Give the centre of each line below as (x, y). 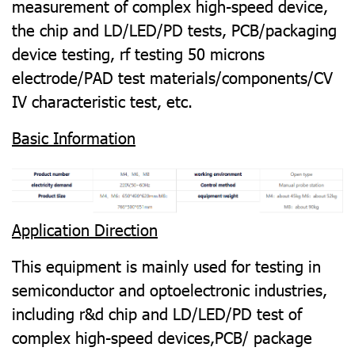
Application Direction (85, 229)
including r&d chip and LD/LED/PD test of (157, 313)
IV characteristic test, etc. (102, 101)
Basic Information (74, 137)
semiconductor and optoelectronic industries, (170, 289)
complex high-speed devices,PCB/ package (162, 336)
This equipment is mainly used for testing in (166, 265)
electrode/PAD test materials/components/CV (172, 77)
